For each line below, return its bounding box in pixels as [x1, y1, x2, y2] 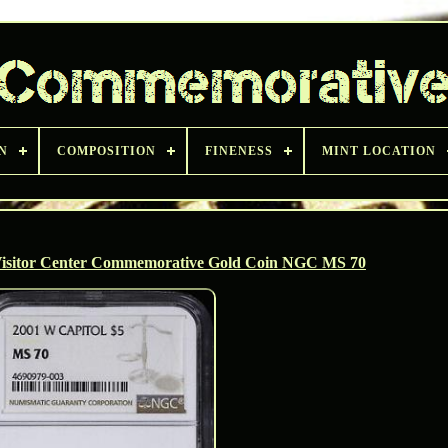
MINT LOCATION [322, 144, 436, 158]
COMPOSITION [57, 144, 156, 158]
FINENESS [205, 144, 273, 158]
